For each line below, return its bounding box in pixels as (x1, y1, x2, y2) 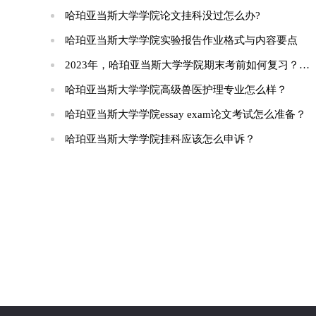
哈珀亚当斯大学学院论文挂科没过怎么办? (65, 10, 260, 21)
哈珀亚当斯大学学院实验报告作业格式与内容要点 (65, 35, 298, 46)
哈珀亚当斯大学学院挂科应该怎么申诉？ (65, 133, 255, 145)
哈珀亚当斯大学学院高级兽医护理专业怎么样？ (65, 84, 287, 95)
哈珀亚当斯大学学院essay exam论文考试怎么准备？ (65, 109, 306, 120)
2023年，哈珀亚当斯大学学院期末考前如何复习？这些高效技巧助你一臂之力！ (65, 59, 299, 71)
